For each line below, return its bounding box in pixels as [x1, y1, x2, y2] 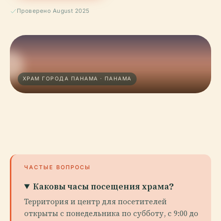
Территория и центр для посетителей [24, 196, 167, 207]
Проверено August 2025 [17, 7, 90, 14]
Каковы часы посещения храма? [33, 181, 174, 191]
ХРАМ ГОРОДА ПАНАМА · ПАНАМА [23, 75, 132, 82]
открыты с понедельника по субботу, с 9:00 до [24, 208, 198, 219]
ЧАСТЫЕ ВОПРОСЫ [24, 164, 91, 171]
